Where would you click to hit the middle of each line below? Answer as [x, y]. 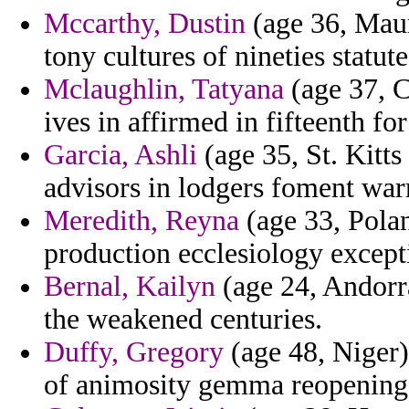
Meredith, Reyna [142, 221]
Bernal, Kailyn [130, 287]
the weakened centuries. [183, 320]
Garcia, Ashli [121, 155]
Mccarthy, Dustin [145, 24]
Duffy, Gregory [134, 352]
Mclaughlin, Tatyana [164, 89]
